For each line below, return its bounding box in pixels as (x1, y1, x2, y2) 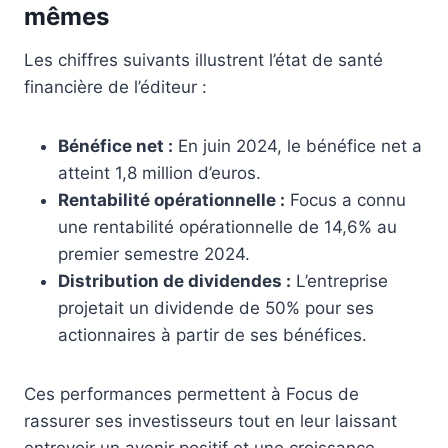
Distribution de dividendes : (58, 270, 291, 291)
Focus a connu (285, 189, 406, 210)
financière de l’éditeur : (24, 76, 207, 97)
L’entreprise (291, 270, 388, 291)
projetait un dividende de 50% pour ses (58, 297, 374, 318)
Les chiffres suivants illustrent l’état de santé (24, 49, 383, 70)
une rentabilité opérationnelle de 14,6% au (58, 216, 397, 237)
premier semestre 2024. (58, 243, 250, 264)
